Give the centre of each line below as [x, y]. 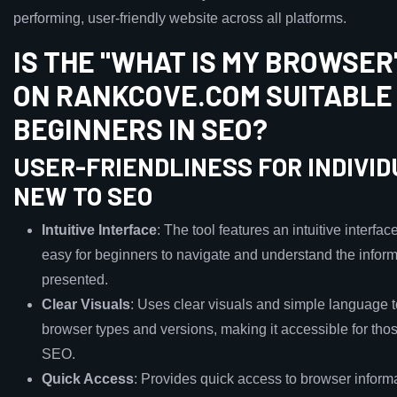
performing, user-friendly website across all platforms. [180, 18]
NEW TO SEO [83, 196]
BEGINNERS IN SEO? [140, 128]
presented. [75, 280]
